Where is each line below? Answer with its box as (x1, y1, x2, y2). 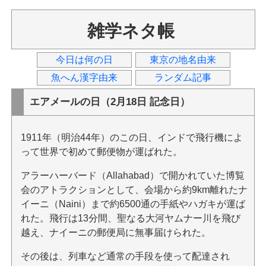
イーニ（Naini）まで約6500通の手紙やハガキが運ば (20, 199, 245, 209)
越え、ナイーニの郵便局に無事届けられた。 (20, 227, 211, 237)
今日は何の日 (55, 55, 113, 65)
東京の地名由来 (149, 55, 216, 65)
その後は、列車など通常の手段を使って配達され (20, 251, 230, 261)
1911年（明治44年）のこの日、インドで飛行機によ (20, 132, 243, 142)
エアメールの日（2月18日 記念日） (29, 96, 190, 107)
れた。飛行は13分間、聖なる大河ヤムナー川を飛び (20, 213, 240, 223)
